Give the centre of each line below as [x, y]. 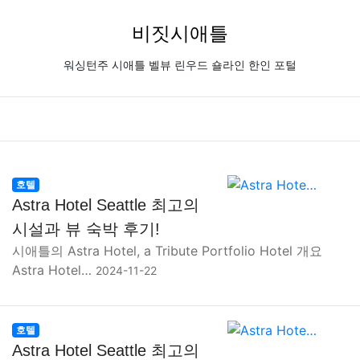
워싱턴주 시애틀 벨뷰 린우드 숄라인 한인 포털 [180, 65]
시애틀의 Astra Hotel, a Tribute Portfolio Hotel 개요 [167, 251]
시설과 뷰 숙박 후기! [86, 229]
